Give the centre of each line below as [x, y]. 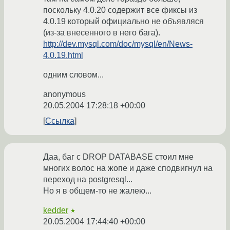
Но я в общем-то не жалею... [97, 191]
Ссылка [60, 121]
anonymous [64, 94]
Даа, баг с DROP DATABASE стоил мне [118, 157]
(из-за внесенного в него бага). [102, 33]
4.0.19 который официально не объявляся [123, 22]
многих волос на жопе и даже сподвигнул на [128, 168]
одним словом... [73, 75]
